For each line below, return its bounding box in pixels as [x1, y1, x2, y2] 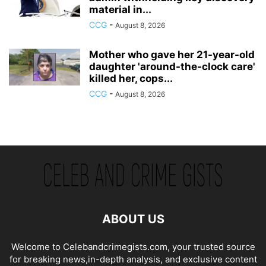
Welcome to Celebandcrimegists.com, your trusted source [11, 240, 255, 252]
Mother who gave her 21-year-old [89, 48, 255, 61]
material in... [89, 3, 151, 15]
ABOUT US [102, 211, 164, 226]
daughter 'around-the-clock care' [89, 60, 255, 72]
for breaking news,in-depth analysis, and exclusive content [9, 253, 257, 265]
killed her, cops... [89, 72, 173, 84]
